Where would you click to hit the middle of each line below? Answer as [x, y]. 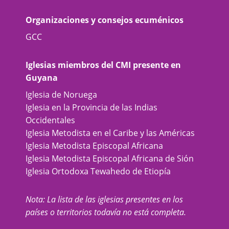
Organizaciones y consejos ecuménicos [105, 20]
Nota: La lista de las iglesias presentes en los [104, 199]
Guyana [42, 78]
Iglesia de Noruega [61, 95]
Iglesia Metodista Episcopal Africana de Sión [110, 158]
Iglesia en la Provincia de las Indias [91, 107]
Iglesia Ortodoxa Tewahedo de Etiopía [98, 171]
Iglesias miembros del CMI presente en [103, 65]
